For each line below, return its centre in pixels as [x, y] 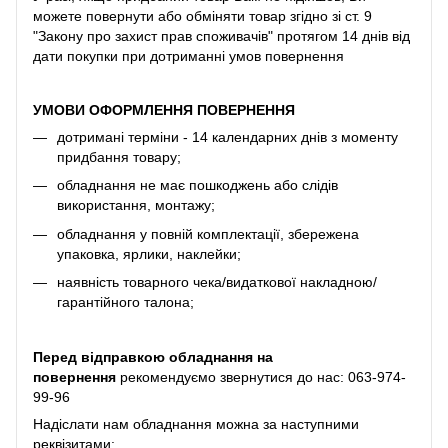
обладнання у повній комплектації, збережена [208, 233]
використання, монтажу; [136, 205]
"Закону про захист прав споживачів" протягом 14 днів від [221, 35]
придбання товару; [119, 156]
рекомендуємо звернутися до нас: [232, 377]
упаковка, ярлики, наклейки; [149, 253]
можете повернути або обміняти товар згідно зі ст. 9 [202, 15]
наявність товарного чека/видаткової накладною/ [217, 281]
